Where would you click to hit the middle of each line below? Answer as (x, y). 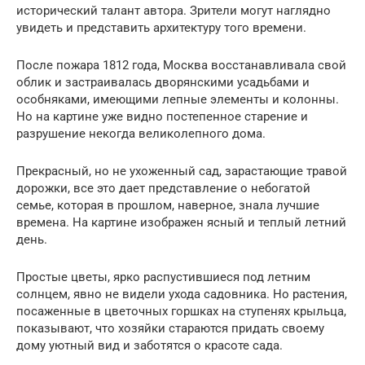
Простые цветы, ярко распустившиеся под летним (163, 277)
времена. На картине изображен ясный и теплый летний (181, 222)
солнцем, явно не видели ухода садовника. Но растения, (182, 294)
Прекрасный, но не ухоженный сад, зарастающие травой (182, 171)
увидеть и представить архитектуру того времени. (161, 27)
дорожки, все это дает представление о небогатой (163, 188)
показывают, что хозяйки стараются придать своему (170, 328)
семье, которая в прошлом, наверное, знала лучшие (168, 205)
